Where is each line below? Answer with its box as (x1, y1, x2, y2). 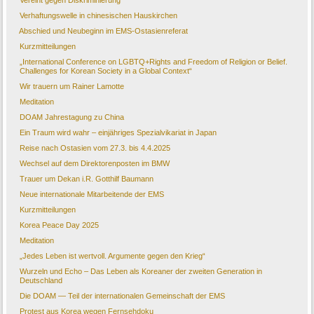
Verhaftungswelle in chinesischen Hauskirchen (20, 11, 178, 20)
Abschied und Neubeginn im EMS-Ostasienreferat (19, 27, 189, 36)
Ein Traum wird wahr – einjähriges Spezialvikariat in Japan (20, 128, 217, 137)
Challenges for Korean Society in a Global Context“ (20, 67, 193, 76)
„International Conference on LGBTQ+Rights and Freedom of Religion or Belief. (20, 57, 288, 67)
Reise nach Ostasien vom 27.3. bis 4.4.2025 (20, 144, 171, 153)
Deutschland (20, 276, 63, 285)
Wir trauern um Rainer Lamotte (20, 82, 125, 91)
